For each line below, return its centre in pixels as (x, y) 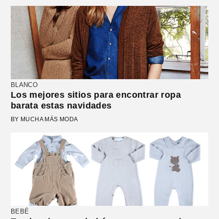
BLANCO (24, 85)
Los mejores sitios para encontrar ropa (96, 95)
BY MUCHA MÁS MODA (44, 120)
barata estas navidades (61, 106)
